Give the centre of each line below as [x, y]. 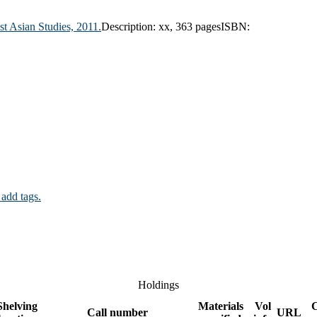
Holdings [158, 284]
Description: [130, 26]
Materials [220, 306]
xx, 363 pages [190, 26]
